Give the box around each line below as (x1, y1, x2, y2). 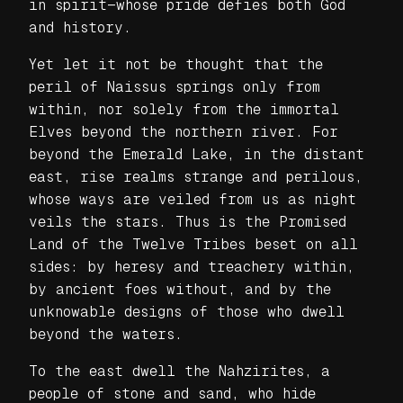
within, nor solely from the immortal (29, 100, 339, 118)
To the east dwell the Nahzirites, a (29, 362, 330, 380)
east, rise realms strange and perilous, (29, 167, 363, 185)
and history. (29, 18, 131, 36)
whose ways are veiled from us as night (29, 190, 356, 208)
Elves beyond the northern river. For (29, 122, 338, 140)
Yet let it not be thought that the (29, 55, 323, 73)
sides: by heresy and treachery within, (29, 257, 354, 275)
